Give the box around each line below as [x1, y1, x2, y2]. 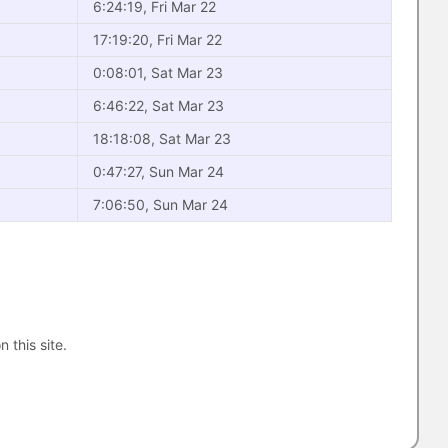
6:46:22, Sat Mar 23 [93, 97, 224, 114]
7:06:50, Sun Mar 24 [93, 196, 228, 213]
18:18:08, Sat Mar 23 [93, 130, 231, 147]
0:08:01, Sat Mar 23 [93, 64, 223, 81]
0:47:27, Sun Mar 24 [93, 163, 224, 180]
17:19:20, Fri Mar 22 [93, 31, 222, 48]
